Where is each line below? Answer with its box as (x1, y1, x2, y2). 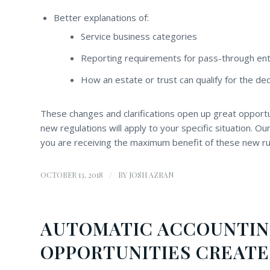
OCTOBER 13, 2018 (40, 170, 103, 180)
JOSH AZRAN (129, 170, 174, 180)
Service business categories (81, 30, 197, 43)
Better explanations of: (54, 11, 149, 24)
